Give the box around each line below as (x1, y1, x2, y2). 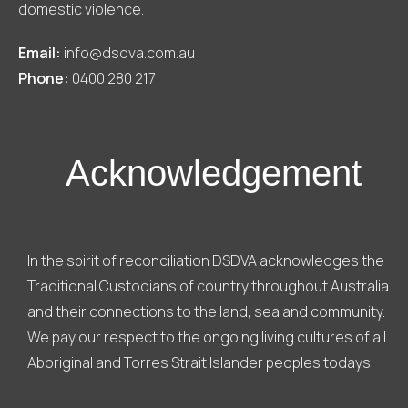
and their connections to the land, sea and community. (27, 301, 385, 322)
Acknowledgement (65, 153, 362, 194)
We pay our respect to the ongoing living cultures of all (27, 327, 386, 348)
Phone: (18, 68, 69, 89)
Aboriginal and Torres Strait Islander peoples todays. (27, 352, 373, 373)
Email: (18, 43, 61, 64)
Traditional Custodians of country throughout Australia (27, 276, 389, 297)
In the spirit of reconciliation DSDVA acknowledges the (27, 250, 384, 271)
